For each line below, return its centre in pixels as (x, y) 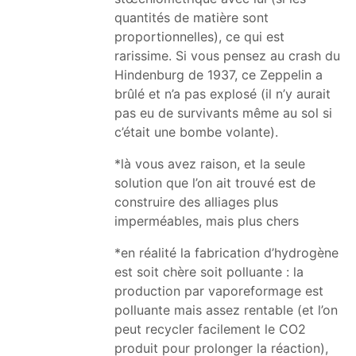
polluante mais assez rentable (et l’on (226, 310)
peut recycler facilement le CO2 (210, 329)
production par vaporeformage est (219, 290)
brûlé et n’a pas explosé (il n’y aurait (222, 93)
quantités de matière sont (192, 17)
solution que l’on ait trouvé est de (215, 182)
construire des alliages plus (196, 201)
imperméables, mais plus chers (207, 221)
